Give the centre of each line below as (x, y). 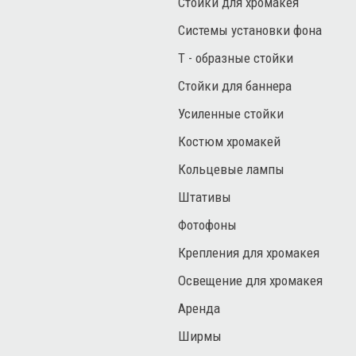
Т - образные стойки (236, 58)
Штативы (205, 197)
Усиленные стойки (231, 114)
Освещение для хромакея (250, 281)
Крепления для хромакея (249, 253)
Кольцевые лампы (231, 169)
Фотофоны (207, 225)
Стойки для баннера (235, 86)
